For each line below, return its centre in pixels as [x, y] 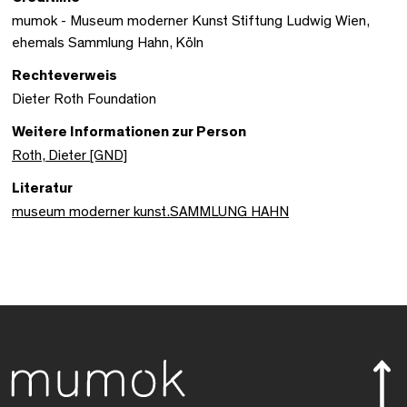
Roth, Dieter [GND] [69, 155]
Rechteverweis [65, 75]
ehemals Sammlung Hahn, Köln [108, 42]
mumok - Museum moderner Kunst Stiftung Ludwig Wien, [190, 20]
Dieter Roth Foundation [84, 99]
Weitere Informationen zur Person [129, 131]
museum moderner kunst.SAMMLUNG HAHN [150, 211]
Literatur [42, 188]
